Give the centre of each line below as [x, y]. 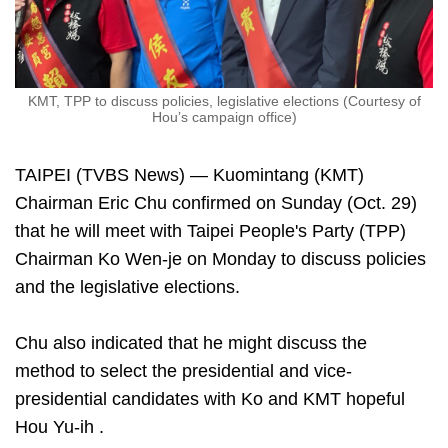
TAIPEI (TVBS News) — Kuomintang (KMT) [189, 175]
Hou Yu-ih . [59, 427]
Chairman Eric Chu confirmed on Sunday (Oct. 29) [216, 203]
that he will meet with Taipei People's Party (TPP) [210, 231]
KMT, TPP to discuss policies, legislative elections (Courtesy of [224, 101]
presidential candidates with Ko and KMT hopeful [210, 399]
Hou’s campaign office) [224, 117]
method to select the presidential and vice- [183, 371]
